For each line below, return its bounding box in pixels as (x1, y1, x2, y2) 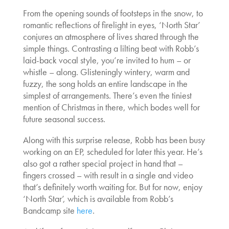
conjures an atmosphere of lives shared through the (22, 31, 199, 43)
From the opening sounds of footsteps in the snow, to (22, 7, 203, 19)
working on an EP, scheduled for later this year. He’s (22, 146, 202, 158)
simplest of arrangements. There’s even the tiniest (22, 89, 192, 102)
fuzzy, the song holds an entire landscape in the (22, 78, 188, 90)
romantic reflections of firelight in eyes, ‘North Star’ (22, 19, 200, 31)
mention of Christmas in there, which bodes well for (22, 101, 200, 113)
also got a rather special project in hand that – (22, 157, 183, 170)
